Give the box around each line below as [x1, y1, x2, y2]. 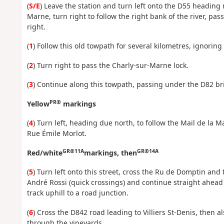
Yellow [26, 98, 49, 108]
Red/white [26, 147, 62, 157]
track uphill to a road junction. [26, 188, 128, 198]
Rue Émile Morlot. [26, 128, 86, 138]
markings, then [83, 147, 137, 157]
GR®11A [62, 147, 84, 154]
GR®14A [136, 147, 158, 154]
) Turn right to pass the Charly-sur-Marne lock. [32, 60, 188, 70]
